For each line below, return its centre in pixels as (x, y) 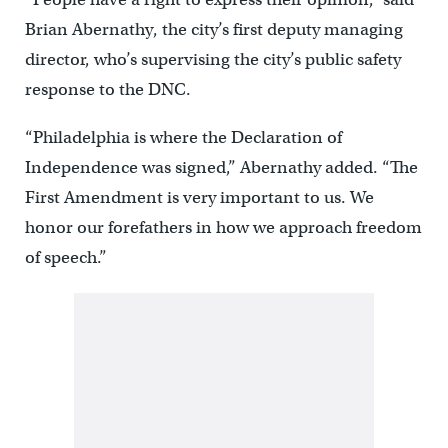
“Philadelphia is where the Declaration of (183, 138)
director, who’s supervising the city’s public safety (212, 60)
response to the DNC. (107, 90)
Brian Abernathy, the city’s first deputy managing (213, 30)
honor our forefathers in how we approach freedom (223, 228)
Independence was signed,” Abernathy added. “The (221, 168)
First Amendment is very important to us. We (199, 198)
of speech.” (65, 258)
